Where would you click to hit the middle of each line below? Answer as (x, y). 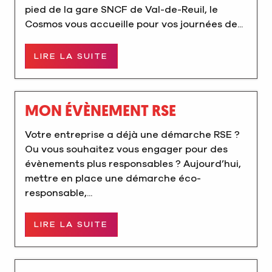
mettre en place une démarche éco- (113, 178)
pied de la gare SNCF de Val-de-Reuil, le (121, 10)
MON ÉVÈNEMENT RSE (100, 112)
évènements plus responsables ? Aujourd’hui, (133, 164)
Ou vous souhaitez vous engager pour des (126, 149)
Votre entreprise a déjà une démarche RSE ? (132, 134)
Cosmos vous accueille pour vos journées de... (134, 25)
